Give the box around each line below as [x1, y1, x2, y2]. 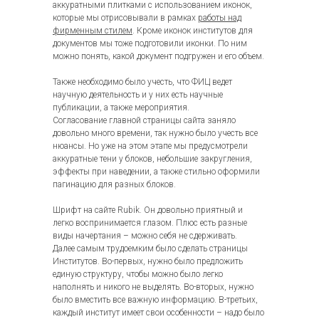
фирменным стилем [53, 26, 132, 36]
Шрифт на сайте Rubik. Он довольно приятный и [53, 205, 243, 215]
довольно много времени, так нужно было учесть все [53, 128, 258, 138]
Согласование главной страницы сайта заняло [53, 115, 236, 125]
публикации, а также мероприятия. [53, 103, 189, 113]
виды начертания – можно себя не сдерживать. [53, 231, 237, 241]
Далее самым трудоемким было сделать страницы [53, 244, 248, 253]
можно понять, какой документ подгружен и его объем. [53, 51, 264, 61]
